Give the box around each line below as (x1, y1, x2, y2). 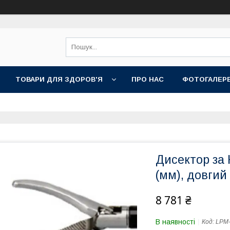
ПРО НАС (131, 75, 164, 83)
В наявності (156, 218, 195, 226)
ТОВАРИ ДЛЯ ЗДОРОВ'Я (15, 75, 103, 83)
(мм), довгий (156, 168, 227, 182)
